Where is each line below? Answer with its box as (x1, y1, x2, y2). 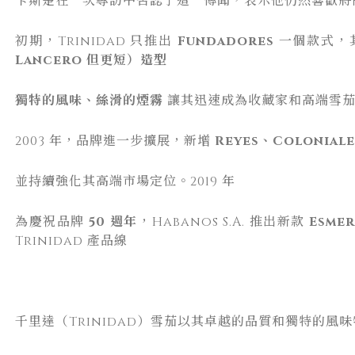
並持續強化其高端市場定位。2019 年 (15, 172, 235, 190)
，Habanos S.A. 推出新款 (138, 212, 310, 231)
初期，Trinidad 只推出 (15, 32, 177, 50)
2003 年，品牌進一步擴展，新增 (15, 132, 215, 150)
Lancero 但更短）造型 (15, 51, 167, 69)
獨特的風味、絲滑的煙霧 (15, 91, 163, 109)
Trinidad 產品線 (15, 231, 128, 250)
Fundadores (177, 32, 274, 50)
